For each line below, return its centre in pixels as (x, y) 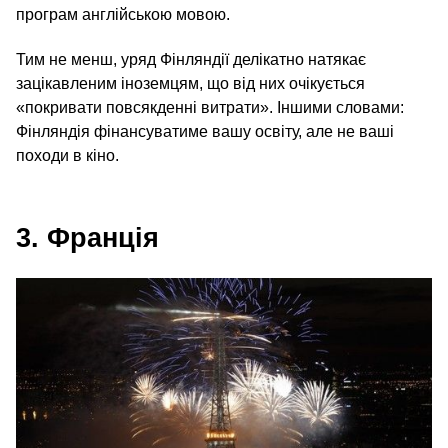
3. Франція (87, 238)
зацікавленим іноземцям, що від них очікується (190, 84)
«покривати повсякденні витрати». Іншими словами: (210, 108)
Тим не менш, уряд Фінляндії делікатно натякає (191, 60)
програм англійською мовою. (123, 15)
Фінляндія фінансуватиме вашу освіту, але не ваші (205, 132)
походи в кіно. (67, 156)
